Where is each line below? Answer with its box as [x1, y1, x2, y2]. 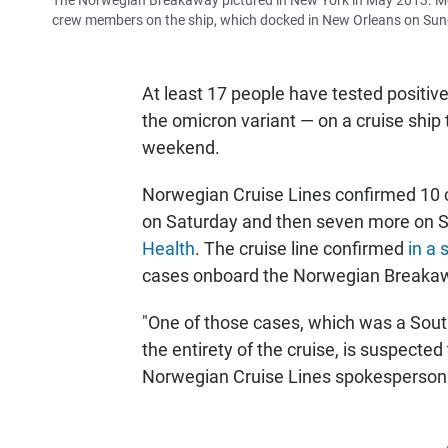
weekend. [142, 137, 220, 158]
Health [142, 238, 195, 259]
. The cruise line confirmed [195, 238, 408, 259]
